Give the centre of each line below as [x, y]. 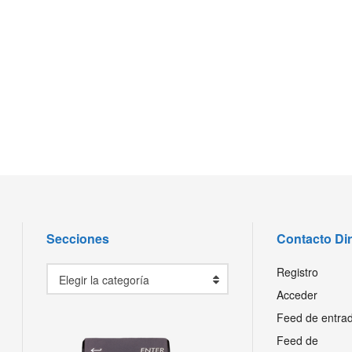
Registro [297, 271]
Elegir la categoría [104, 279]
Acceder [297, 294]
